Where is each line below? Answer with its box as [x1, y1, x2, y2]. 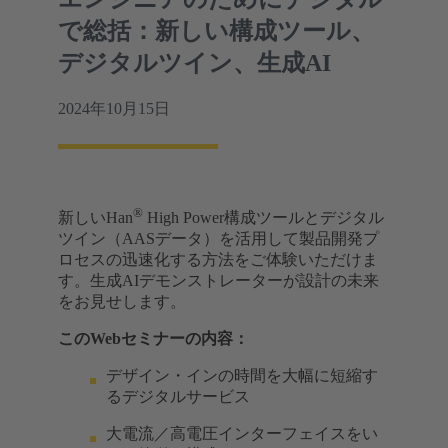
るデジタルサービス [106, 388, 250, 406]
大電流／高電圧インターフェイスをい [106, 425, 378, 443]
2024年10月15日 [58, 99, 170, 117]
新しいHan [58, 209, 133, 227]
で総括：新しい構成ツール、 [58, 17, 375, 44]
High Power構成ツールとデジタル [143, 209, 384, 227]
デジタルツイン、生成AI [58, 49, 331, 76]
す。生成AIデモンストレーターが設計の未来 [58, 272, 379, 290]
